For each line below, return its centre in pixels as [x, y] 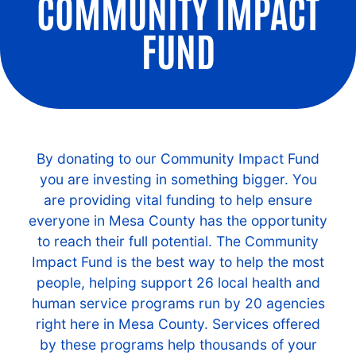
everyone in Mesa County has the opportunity [178, 221]
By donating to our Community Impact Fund [178, 159]
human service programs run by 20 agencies [178, 304]
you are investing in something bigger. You [178, 180]
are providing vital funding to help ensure [178, 200]
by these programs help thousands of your [178, 345]
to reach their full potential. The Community [178, 242]
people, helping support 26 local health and [178, 283]
